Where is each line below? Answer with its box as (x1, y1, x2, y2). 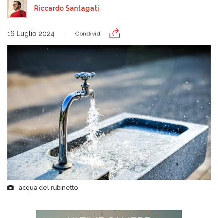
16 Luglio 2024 (7, 30, 54, 37)
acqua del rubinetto (18, 183, 78, 191)
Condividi (75, 30, 102, 37)
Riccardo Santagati (34, 4, 99, 12)
